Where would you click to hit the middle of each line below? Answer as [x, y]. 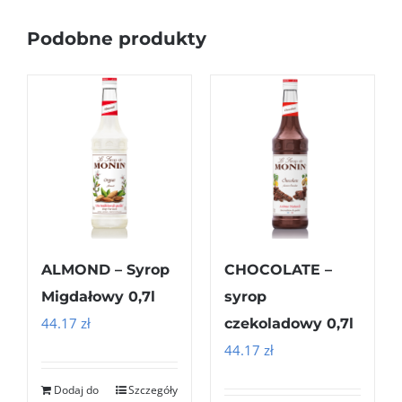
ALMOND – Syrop [105, 270]
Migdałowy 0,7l [98, 297]
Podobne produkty [117, 39]
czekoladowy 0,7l [289, 324]
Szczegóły [153, 390]
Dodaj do [76, 390]
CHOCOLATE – [278, 270]
